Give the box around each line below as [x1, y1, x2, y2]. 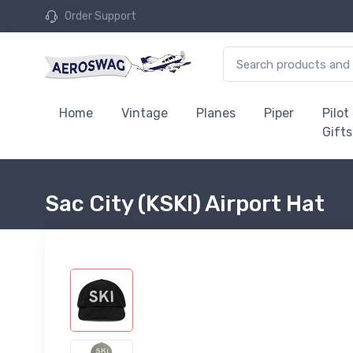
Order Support [65, 9, 136, 23]
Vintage [121, 106, 168, 121]
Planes [196, 106, 236, 121]
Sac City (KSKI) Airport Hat [45, 191, 325, 217]
